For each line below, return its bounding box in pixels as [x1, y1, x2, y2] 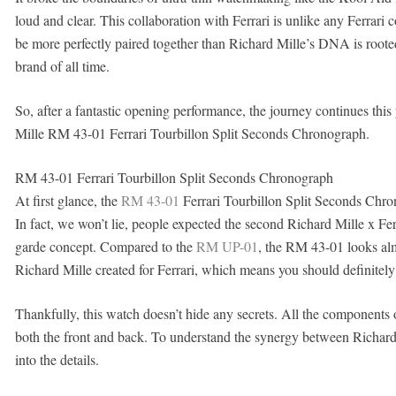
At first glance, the [14, 191, 121, 209]
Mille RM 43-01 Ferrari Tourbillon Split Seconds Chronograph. [14, 124, 369, 142]
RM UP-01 [195, 237, 258, 255]
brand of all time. [14, 57, 110, 75]
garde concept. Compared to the [14, 237, 196, 255]
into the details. [14, 350, 99, 369]
